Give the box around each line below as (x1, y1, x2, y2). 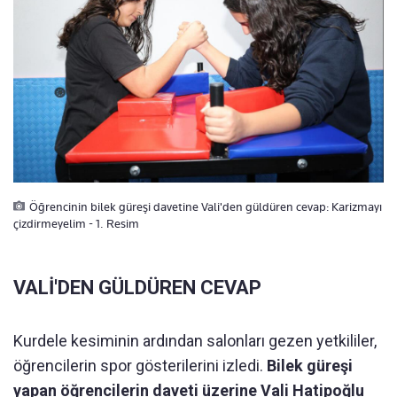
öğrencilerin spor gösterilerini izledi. (13, 355, 267, 375)
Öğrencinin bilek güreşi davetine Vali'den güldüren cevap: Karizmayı (29, 198, 382, 214)
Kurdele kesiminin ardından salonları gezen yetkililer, (13, 331, 377, 350)
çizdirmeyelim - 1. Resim (13, 215, 139, 230)
